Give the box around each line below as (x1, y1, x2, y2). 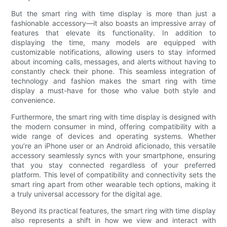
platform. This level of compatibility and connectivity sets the (11, 170, 216, 179)
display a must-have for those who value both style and (11, 86, 216, 95)
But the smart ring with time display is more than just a (11, 9, 216, 18)
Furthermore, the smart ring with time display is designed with (11, 112, 216, 121)
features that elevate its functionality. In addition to (11, 28, 216, 37)
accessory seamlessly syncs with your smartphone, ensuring (11, 150, 216, 160)
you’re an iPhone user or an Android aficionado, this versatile (11, 141, 216, 150)
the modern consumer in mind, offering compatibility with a (11, 122, 216, 131)
